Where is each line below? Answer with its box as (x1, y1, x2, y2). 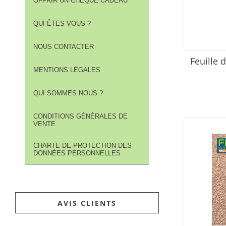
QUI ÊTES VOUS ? (33, 20, 91, 28)
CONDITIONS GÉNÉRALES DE (33, 112, 128, 121)
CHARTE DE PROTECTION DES (33, 142, 132, 150)
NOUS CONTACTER (33, 43, 94, 51)
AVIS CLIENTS (58, 198, 117, 208)
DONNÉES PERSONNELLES (33, 149, 121, 157)
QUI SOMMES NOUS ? (33, 89, 103, 97)
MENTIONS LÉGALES (33, 66, 100, 74)
